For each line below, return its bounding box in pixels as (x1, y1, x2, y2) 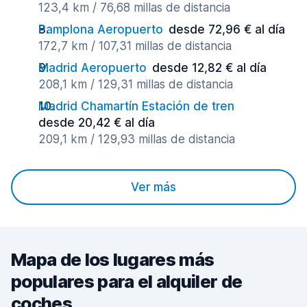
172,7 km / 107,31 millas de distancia (38, 39, 232, 53)
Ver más (131, 180, 176, 194)
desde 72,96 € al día (169, 23, 285, 36)
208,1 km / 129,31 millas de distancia (38, 77, 233, 91)
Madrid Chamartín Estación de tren (38, 99, 234, 113)
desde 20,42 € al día (38, 116, 155, 130)
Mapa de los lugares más (11, 249, 214, 270)
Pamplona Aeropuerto (38, 23, 163, 36)
